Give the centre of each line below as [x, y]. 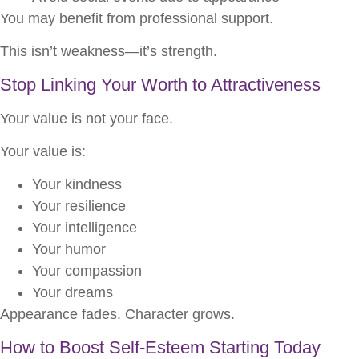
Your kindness [77, 185]
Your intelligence [85, 228]
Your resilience [79, 206]
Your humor [69, 250]
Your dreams [73, 293]
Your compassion [87, 271]
